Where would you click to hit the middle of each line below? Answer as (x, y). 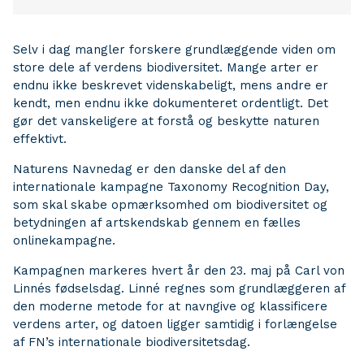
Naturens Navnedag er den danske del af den (149, 169)
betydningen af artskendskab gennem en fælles (157, 223)
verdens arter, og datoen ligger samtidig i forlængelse (175, 324)
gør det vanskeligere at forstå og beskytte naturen (166, 121)
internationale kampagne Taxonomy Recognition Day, (171, 187)
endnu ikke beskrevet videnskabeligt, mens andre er (171, 85)
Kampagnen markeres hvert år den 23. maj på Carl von (179, 271)
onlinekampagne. (64, 240)
